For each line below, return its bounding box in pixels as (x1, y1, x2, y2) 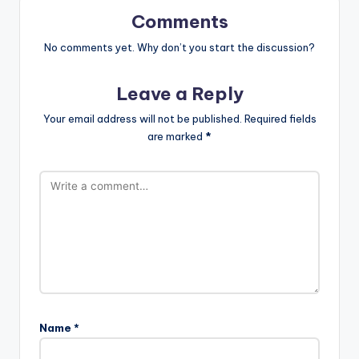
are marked (147, 130, 205, 143)
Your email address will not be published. (42, 112, 242, 126)
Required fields (244, 112, 317, 126)
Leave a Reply (115, 82, 244, 105)
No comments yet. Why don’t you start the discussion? (44, 40, 315, 54)
